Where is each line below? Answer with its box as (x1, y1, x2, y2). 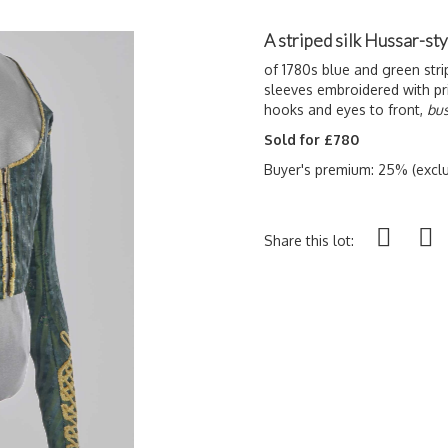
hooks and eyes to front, (264, 101, 427, 118)
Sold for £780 (264, 131, 359, 148)
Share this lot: (264, 232, 354, 249)
